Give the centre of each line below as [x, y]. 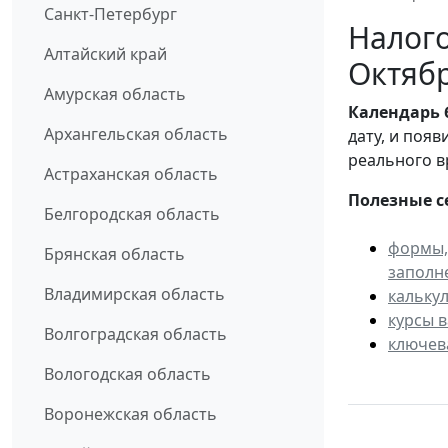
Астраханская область [131, 174]
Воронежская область [130, 414]
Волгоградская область [135, 334]
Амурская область [115, 94]
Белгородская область [132, 214]
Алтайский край [105, 54]
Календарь [394, 112]
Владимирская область [134, 294]
